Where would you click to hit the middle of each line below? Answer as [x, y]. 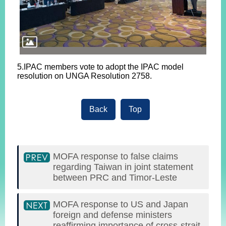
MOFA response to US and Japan [121, 204]
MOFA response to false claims [116, 156]
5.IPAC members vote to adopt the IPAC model [100, 67]
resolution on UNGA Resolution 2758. [84, 76]
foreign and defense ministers [112, 215]
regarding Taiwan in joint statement [123, 167]
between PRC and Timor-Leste [115, 177]
